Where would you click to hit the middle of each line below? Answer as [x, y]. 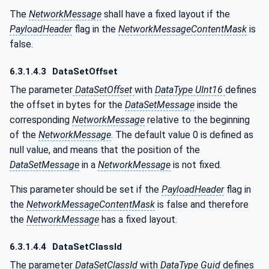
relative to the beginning [197, 119]
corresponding [41, 119]
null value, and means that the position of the [105, 150]
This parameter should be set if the [86, 189]
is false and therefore [202, 204]
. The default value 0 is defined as [182, 134]
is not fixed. [196, 165]
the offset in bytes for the [67, 104]
